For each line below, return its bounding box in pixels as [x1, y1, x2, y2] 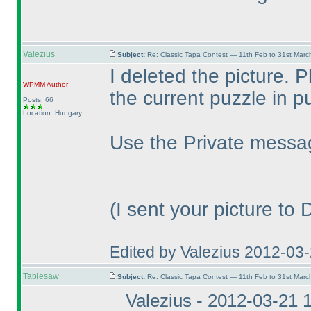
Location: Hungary [22, 109, 82, 117]
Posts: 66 [22, 96, 53, 103]
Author [44, 81, 68, 88]
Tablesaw [22, 271, 59, 281]
